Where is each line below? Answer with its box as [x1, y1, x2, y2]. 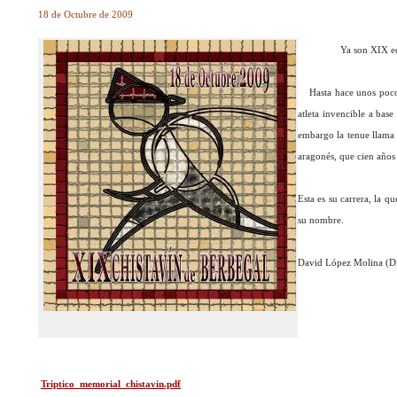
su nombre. [298, 214, 344, 225]
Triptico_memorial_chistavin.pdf [41, 378, 181, 389]
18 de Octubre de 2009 [38, 9, 133, 19]
